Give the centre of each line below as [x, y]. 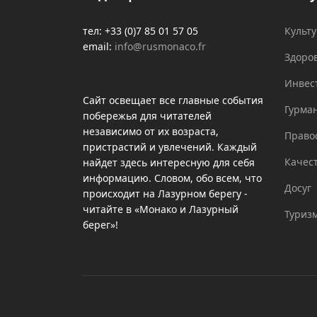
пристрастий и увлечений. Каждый [170, 146]
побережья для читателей [147, 115]
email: [99, 46]
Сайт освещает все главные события [173, 100]
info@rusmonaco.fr [160, 46]
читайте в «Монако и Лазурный [161, 209]
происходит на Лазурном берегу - [165, 193]
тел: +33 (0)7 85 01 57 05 [140, 30]
